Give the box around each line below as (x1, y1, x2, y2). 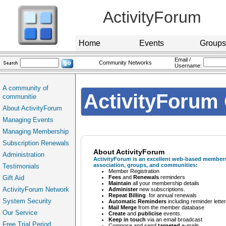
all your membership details (131, 180, 199, 186)
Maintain (108, 180, 131, 186)
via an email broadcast (146, 216, 202, 222)
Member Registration (108, 168, 159, 174)
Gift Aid (3, 174, 24, 182)
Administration (3, 151, 44, 158)
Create (108, 210, 126, 216)
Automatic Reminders (108, 198, 166, 204)
